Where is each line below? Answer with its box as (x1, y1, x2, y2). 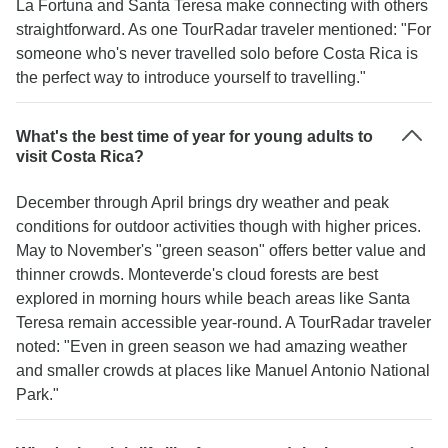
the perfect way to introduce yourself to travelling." (16, 69, 366, 86)
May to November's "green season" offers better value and (16, 242, 426, 259)
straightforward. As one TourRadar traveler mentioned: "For (16, 21, 431, 38)
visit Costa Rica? (16, 148, 144, 165)
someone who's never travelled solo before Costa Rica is (16, 45, 418, 62)
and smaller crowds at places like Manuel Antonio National (16, 362, 430, 379)
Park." (16, 386, 59, 403)
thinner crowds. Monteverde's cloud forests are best (16, 266, 378, 283)
